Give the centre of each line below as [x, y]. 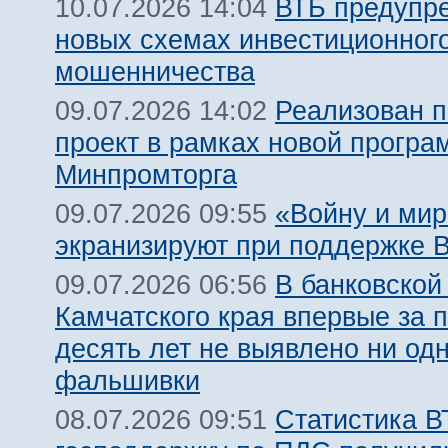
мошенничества [155, 71]
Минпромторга [146, 174]
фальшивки [127, 380]
